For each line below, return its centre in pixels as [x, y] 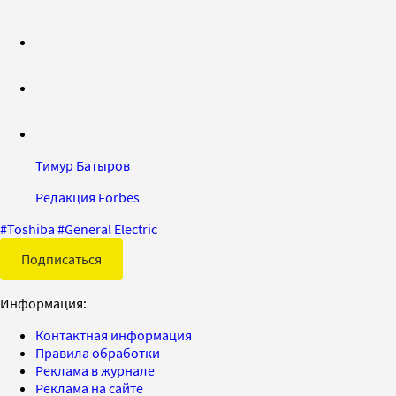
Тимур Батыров [83, 165]
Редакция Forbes [88, 197]
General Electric [111, 228]
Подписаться [61, 259]
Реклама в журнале [95, 370]
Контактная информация [114, 335]
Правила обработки [98, 352]
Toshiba [31, 228]
